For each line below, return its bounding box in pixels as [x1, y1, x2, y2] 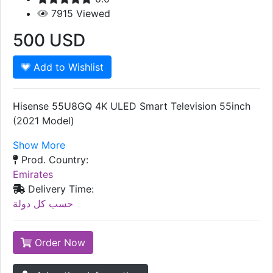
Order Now [32, 236, 85, 249]
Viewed [76, 7, 110, 19]
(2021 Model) [13, 114, 74, 127]
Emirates [13, 168, 53, 180]
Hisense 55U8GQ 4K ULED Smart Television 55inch [13, 99, 250, 112]
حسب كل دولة [13, 197, 73, 210]
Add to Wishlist [30, 60, 104, 73]
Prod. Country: [18, 153, 88, 166]
